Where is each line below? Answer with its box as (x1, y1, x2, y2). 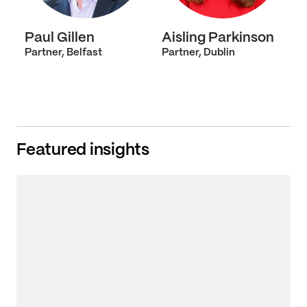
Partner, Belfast (25, 48, 102, 58)
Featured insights (16, 143, 149, 158)
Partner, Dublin (162, 48, 235, 58)
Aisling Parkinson (162, 32, 274, 45)
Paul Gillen (25, 32, 95, 45)
